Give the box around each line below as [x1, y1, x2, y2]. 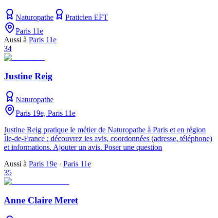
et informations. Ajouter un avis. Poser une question [4, 143, 162, 152]
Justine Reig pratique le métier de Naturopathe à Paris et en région [4, 126, 206, 134]
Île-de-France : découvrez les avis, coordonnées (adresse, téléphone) [4, 134, 212, 143]
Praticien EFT [65, 13, 108, 21]
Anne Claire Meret [4, 195, 78, 206]
